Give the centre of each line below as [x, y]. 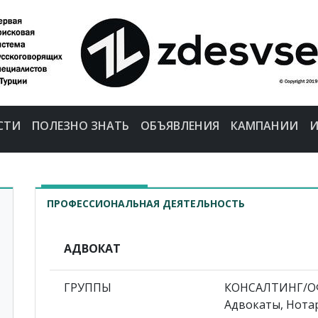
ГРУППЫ [88, 287]
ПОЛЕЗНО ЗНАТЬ [80, 125]
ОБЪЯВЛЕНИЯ [180, 125]
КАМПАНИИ [264, 125]
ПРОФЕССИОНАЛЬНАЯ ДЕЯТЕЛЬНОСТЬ [146, 203]
